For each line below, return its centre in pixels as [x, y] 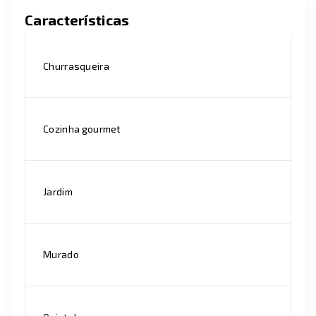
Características [77, 20]
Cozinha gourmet [82, 129]
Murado [61, 254]
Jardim [58, 192]
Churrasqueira [76, 66]
